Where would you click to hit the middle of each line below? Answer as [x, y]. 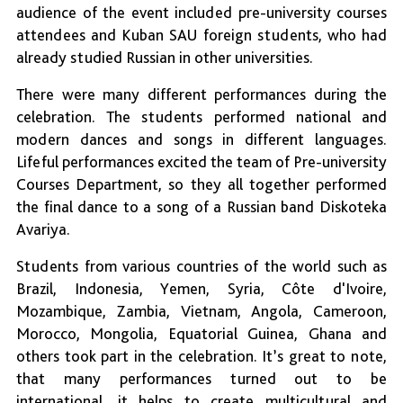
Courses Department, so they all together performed [201, 184]
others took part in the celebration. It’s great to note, [201, 356]
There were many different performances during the [201, 94]
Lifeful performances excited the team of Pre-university [201, 162]
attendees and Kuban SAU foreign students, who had [201, 35]
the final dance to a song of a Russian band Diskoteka [201, 207]
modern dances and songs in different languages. [201, 139]
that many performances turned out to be [201, 379]
